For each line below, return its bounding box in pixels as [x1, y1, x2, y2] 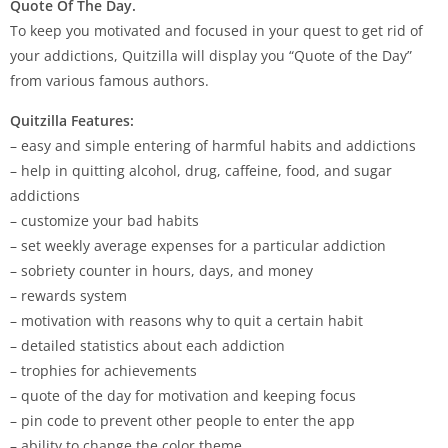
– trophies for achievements [10, 360, 197, 380]
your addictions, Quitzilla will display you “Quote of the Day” [10, 45, 412, 65]
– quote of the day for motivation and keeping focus [10, 385, 356, 405]
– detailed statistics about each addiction [10, 335, 285, 355]
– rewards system [10, 285, 127, 305]
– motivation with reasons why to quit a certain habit [10, 310, 363, 330]
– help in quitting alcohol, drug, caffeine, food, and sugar [10, 160, 392, 180]
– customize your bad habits [10, 210, 199, 230]
